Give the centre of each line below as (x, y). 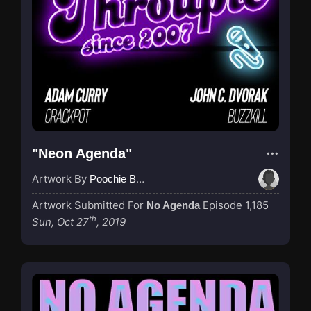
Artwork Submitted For (89, 205)
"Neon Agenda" (82, 153)
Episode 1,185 (236, 205)
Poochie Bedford (113, 178)
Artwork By (61, 178)
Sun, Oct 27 (60, 221)
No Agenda (173, 205)
